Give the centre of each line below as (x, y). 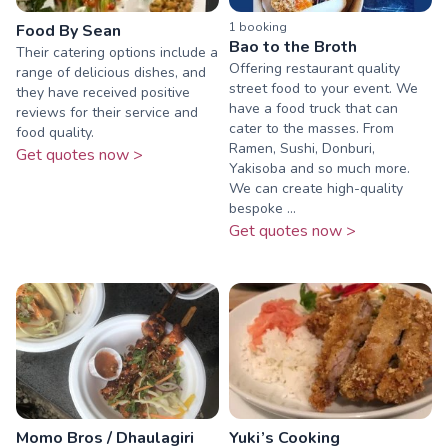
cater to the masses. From (311, 129)
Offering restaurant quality (314, 69)
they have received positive (103, 93)
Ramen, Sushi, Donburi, (302, 149)
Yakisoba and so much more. (319, 169)
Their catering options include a (117, 53)
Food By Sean (68, 31)
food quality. (55, 133)
